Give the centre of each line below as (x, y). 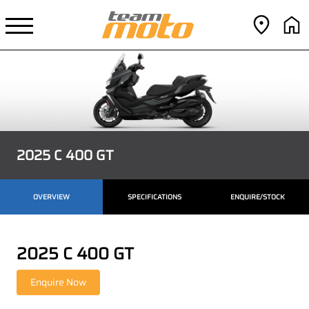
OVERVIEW (51, 197)
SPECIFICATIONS (154, 197)
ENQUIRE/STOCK (258, 197)
